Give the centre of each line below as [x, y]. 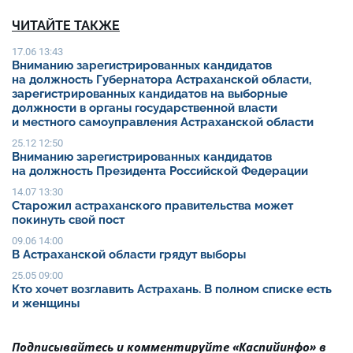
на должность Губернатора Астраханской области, [162, 80]
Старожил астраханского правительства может [152, 206]
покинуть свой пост [68, 220]
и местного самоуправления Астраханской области [163, 123]
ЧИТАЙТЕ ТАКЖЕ [66, 26]
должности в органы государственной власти [145, 108]
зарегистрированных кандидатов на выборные [150, 94]
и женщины [47, 304]
